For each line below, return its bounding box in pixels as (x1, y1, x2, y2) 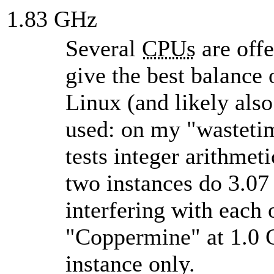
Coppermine (75, 223, 191, 250)
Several (65, 35, 142, 61)
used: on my (65, 116, 187, 142)
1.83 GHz (7, 6, 97, 32)
